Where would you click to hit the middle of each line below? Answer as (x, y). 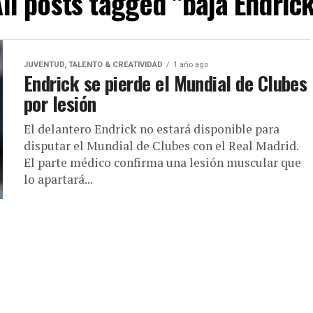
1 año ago (191, 65)
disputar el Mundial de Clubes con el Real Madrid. (161, 146)
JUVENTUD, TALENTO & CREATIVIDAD (93, 65)
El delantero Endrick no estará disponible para (152, 129)
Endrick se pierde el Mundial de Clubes (166, 83)
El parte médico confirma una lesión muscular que (162, 162)
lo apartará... (58, 179)
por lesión (60, 103)
